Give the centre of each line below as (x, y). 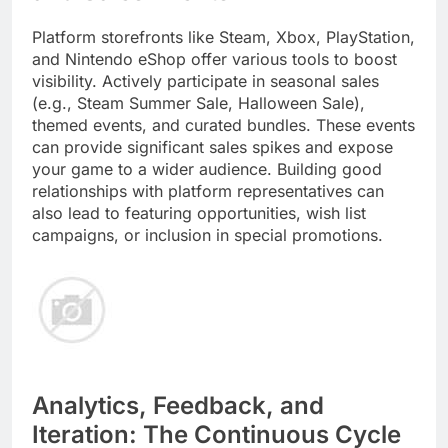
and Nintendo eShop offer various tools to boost (214, 58)
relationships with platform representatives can (208, 190)
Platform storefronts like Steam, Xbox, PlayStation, (223, 36)
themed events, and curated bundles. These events (223, 124)
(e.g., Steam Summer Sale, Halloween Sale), (198, 102)
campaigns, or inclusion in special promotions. (207, 234)
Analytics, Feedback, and (178, 406)
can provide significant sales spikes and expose (212, 146)
